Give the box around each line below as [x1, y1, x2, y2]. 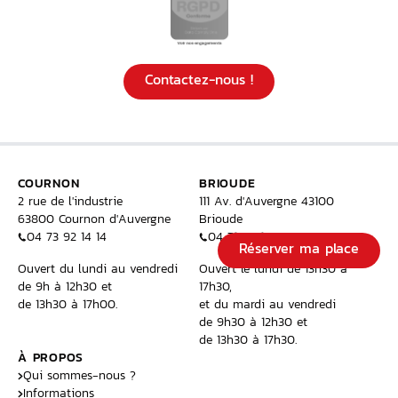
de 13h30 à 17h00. [18, 295, 117, 314]
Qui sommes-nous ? [23, 366, 136, 385]
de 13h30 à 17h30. [199, 330, 297, 349]
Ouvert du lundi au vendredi [18, 259, 178, 278]
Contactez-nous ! [145, 69, 253, 91]
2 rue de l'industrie [18, 192, 123, 211]
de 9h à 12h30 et [18, 277, 112, 296]
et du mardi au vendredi [199, 295, 336, 314]
